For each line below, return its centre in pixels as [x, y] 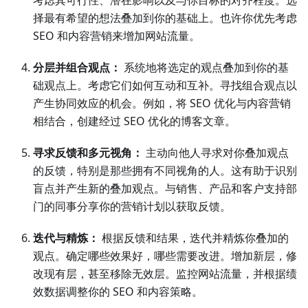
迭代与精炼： [66, 238]
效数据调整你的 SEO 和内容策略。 [118, 292]
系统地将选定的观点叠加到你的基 [205, 68]
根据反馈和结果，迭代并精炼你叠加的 [194, 238]
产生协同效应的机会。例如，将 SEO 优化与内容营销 [162, 103]
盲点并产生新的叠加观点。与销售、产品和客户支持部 [165, 189]
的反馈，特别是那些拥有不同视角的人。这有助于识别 [165, 171]
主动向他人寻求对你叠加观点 [216, 153]
